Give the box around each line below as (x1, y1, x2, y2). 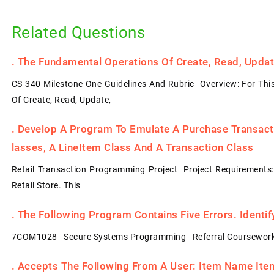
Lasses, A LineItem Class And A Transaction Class (11, 141, 254, 154)
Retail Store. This (11, 180, 81, 190)
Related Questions (11, 23, 146, 42)
